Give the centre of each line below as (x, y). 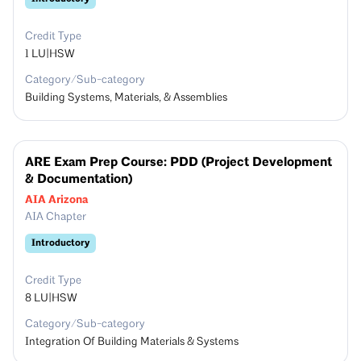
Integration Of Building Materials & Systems (132, 342)
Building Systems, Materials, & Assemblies (126, 98)
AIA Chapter (56, 217)
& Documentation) (80, 179)
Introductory (60, 243)
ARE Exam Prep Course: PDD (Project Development (178, 162)
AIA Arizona (56, 199)
